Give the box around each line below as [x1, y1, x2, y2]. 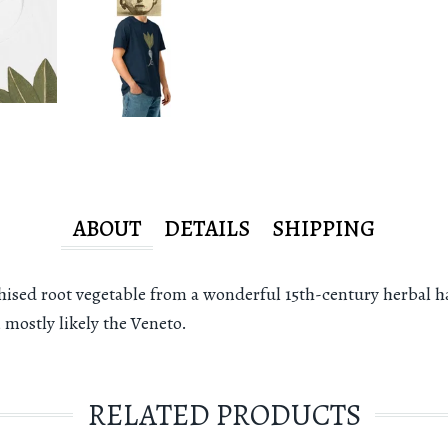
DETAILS [164, 212, 250, 244]
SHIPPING [272, 212, 376, 244]
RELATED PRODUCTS [87, 394, 361, 435]
